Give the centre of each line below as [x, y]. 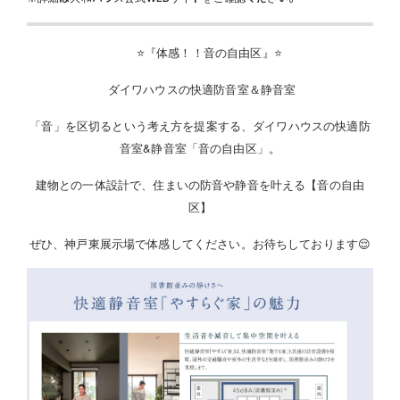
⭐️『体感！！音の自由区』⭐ [209, 52]
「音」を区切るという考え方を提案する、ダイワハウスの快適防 [200, 125]
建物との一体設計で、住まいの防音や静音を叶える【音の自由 [200, 184]
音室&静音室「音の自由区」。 [200, 148]
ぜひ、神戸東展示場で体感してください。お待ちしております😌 [200, 243]
